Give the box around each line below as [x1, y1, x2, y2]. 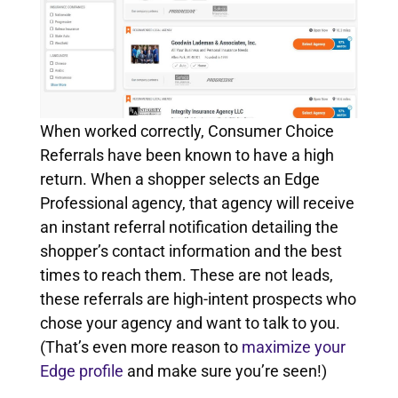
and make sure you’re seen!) [123, 361, 327, 380]
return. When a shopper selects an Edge [39, 169, 320, 188]
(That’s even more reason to [39, 337, 242, 356]
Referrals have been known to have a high [39, 145, 334, 164]
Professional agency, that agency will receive [39, 193, 354, 212]
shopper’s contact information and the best [39, 241, 342, 260]
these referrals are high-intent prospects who [39, 289, 356, 308]
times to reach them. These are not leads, [39, 265, 333, 284]
